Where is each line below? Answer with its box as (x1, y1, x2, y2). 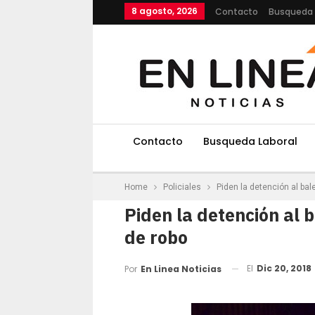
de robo (124, 226, 188, 249)
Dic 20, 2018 (257, 262, 311, 274)
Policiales (163, 182, 201, 192)
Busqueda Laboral (203, 134, 297, 148)
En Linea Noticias (141, 262, 221, 275)
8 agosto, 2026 (131, 5, 198, 17)
